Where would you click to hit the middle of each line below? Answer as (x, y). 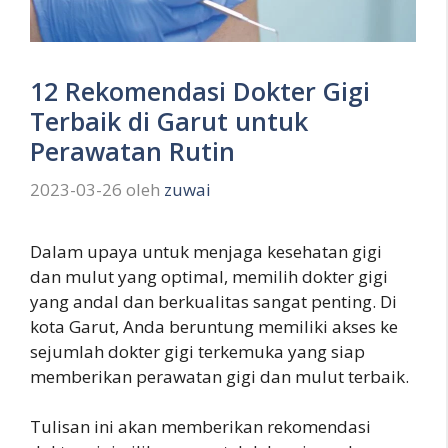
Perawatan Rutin (132, 151)
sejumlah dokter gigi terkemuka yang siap (197, 351)
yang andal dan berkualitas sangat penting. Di (213, 301)
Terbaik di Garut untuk (169, 121)
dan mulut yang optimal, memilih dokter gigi (209, 276)
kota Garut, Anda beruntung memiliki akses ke (214, 326)
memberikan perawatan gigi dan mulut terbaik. (219, 376)
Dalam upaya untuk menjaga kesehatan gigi (206, 251)
